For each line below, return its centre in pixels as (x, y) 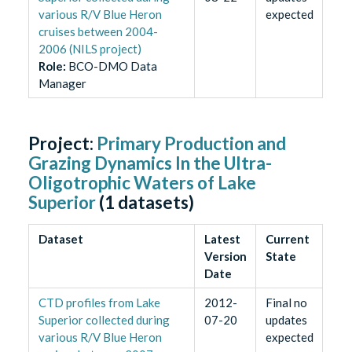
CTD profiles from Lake (99, 303)
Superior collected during (104, 320)
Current (287, 239)
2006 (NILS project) (90, 49)
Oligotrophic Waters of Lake (143, 183)
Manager (62, 84)
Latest (222, 239)
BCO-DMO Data (112, 66)
